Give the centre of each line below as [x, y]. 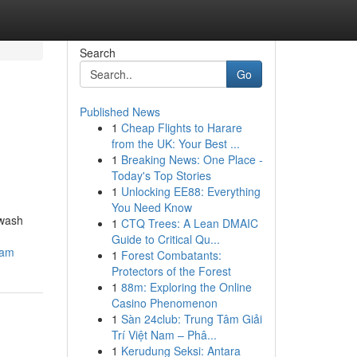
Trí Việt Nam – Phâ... [164, 335]
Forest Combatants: [171, 255]
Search [97, 53]
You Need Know [151, 207]
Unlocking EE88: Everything [190, 191]
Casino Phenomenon [164, 303]
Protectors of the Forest [171, 271]
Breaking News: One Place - [192, 159]
